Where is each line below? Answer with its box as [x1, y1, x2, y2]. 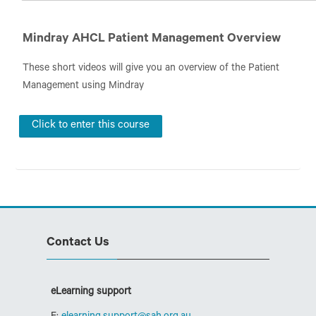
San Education [28, 13, 92, 25]
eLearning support [51, 286, 132, 298]
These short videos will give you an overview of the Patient [23, 63, 280, 75]
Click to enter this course [32, 119, 150, 132]
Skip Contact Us [36, 209, 107, 221]
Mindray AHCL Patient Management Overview [23, 32, 281, 47]
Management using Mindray [23, 81, 145, 92]
